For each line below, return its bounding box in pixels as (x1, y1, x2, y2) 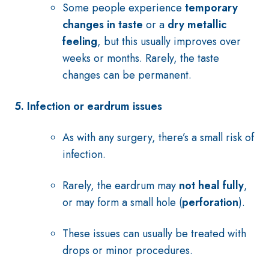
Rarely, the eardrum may (62, 178, 179, 193)
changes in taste (62, 17, 143, 32)
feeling (62, 34, 97, 49)
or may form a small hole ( (62, 195, 182, 210)
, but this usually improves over (97, 34, 241, 49)
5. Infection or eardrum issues (14, 98, 162, 114)
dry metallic (168, 17, 226, 32)
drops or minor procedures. (62, 243, 193, 258)
